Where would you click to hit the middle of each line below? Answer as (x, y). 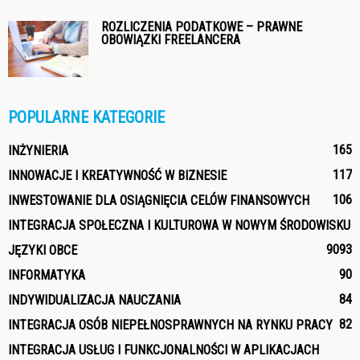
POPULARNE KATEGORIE (86, 118)
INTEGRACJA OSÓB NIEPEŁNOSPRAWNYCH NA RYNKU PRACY (170, 325)
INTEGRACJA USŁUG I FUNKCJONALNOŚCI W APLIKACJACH (164, 350)
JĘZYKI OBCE (43, 251)
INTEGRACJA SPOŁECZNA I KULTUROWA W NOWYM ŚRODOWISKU (179, 226)
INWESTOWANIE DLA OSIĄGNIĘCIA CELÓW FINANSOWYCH (159, 201)
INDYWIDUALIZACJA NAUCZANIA (94, 301)
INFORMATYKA (47, 276)
